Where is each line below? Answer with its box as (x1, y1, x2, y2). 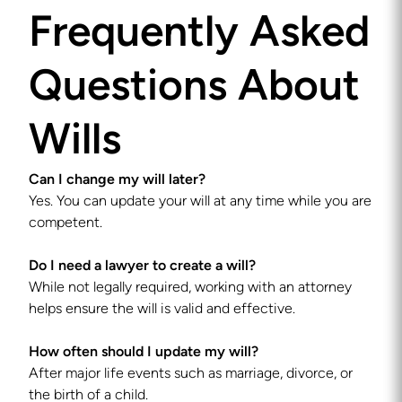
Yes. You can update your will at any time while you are (29, 195, 371, 209)
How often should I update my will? (29, 345, 258, 360)
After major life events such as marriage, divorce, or (29, 367, 353, 381)
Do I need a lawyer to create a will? (29, 259, 256, 274)
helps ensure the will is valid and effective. (29, 302, 295, 317)
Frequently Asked (29, 13, 370, 57)
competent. (29, 216, 102, 231)
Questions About (29, 67, 360, 110)
